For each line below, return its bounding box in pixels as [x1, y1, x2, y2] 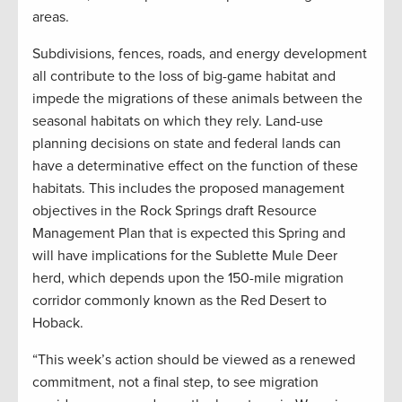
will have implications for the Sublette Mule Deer [32, 247, 337, 266]
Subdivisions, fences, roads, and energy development [32, 45, 367, 64]
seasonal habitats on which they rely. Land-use [32, 112, 323, 131]
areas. [32, 8, 69, 27]
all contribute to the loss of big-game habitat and [32, 67, 336, 86]
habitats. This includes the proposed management [32, 179, 345, 198]
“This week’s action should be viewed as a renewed [32, 351, 355, 370]
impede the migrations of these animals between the [32, 90, 363, 109]
